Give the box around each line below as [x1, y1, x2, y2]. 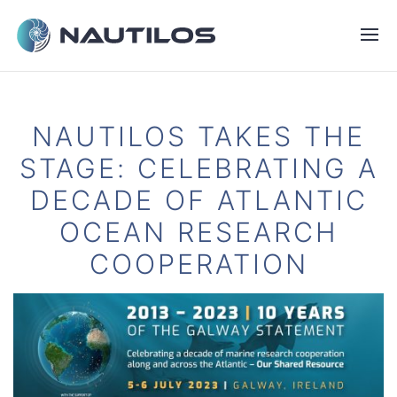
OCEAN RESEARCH [58, 215, 339, 248]
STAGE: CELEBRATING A [19, 152, 378, 184]
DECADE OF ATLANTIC [29, 183, 368, 216]
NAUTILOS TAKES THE [32, 120, 365, 152]
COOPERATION [89, 247, 308, 280]
